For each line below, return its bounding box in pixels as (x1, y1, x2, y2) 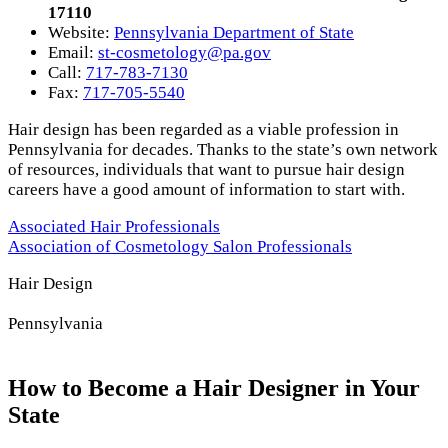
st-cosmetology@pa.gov (98, 42, 271, 62)
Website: (48, 22, 114, 42)
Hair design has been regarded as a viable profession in (8, 119, 399, 139)
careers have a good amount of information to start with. (8, 179, 405, 199)
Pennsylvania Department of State (114, 22, 354, 42)
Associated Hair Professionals (8, 216, 220, 236)
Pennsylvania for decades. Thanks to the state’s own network (8, 139, 438, 159)
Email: (48, 42, 98, 62)
